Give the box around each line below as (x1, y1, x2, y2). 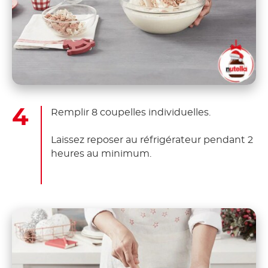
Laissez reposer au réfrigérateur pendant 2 (51, 135, 253, 145)
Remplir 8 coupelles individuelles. (51, 107, 211, 117)
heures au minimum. (51, 148, 151, 159)
